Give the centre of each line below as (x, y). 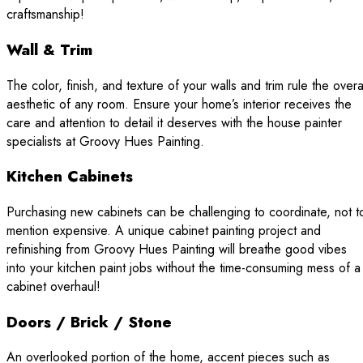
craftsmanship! (45, 15)
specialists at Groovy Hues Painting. (105, 141)
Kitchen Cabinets (70, 177)
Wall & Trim (49, 49)
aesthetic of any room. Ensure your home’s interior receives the (179, 104)
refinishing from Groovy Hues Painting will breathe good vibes (177, 250)
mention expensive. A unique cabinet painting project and (164, 231)
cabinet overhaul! (53, 287)
